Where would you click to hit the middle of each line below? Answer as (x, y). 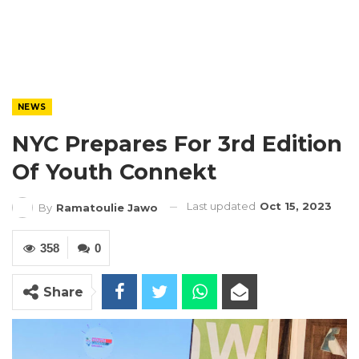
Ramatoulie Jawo (107, 207)
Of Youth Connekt (117, 172)
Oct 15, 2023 (296, 206)
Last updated (222, 206)
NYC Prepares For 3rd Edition (177, 144)
